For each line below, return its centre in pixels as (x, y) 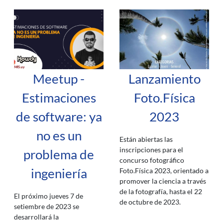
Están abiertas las (146, 139)
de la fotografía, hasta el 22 (161, 191)
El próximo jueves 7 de (49, 196)
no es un (59, 135)
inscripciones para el (151, 150)
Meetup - (59, 79)
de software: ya (59, 116)
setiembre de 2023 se (47, 206)
